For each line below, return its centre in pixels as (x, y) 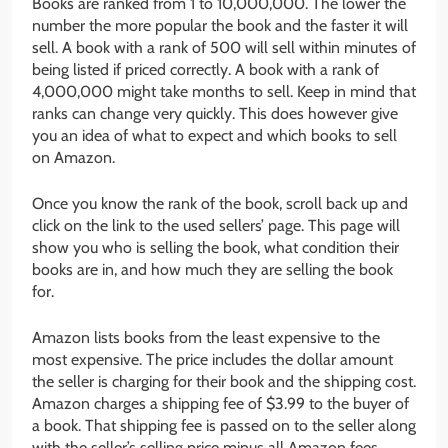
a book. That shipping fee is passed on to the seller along (224, 426)
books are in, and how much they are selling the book (212, 270)
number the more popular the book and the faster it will (220, 26)
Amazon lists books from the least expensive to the (206, 338)
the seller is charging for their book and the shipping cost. (224, 382)
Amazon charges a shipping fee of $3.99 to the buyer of (220, 404)
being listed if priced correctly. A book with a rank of (205, 70)
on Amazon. (73, 158)
